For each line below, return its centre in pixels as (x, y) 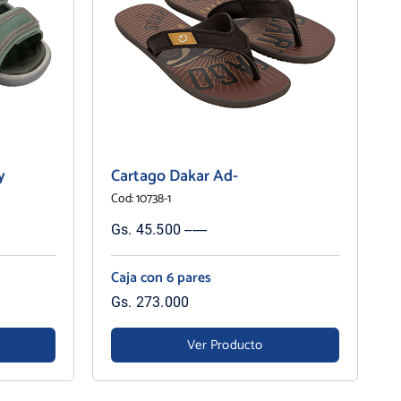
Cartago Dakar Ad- (174, 176)
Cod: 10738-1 (141, 199)
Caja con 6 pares (161, 277)
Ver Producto (225, 345)
